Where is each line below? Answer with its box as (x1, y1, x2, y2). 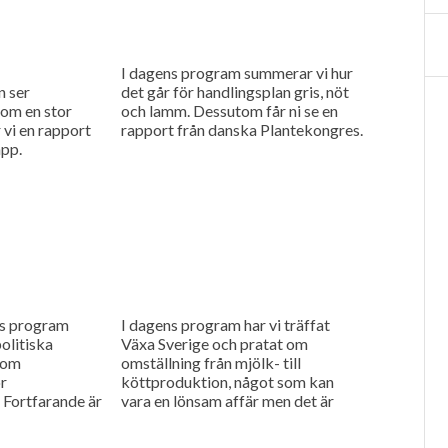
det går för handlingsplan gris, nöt (120, 81, 349, 101)
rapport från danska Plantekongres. (120, 119, 363, 139)
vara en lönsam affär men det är (120, 390, 334, 410)
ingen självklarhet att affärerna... (120, 409, 340, 429)
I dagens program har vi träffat (120, 314, 330, 334)
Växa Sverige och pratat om (120, 333, 308, 353)
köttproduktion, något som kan (120, 371, 334, 391)
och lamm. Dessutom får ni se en (120, 100, 338, 120)
